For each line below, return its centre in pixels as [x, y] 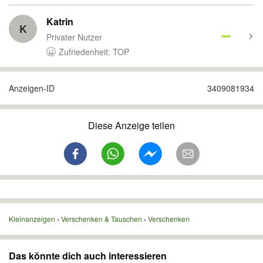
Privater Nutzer [74, 37]
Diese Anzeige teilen [131, 125]
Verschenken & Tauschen [102, 219]
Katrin [60, 21]
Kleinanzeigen [32, 219]
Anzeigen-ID [32, 88]
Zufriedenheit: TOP [94, 52]
